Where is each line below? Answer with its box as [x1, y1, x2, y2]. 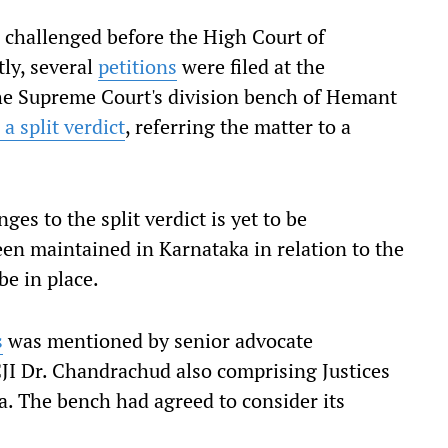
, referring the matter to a [125, 113, 351, 140]
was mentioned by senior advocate [3, 327, 313, 354]
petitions [98, 53, 177, 80]
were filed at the [177, 53, 325, 80]
